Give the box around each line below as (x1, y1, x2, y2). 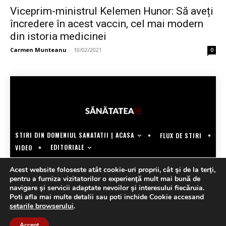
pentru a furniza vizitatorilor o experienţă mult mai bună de (10, 174, 200, 184)
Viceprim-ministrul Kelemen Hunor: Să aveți (10, 5, 213, 17)
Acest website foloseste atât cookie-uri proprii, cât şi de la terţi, (10, 165, 215, 175)
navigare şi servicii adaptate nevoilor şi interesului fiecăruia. (10, 183, 204, 193)
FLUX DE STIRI (160, 131, 202, 140)
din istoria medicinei (10, 30, 106, 42)
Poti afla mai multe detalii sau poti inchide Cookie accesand (10, 192, 204, 202)
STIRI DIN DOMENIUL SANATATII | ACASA (15, 131, 134, 140)
